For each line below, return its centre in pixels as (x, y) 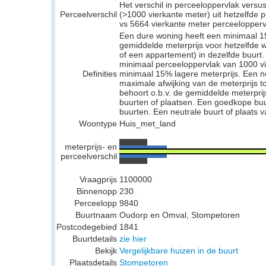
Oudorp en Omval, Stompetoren (180, 215)
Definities (100, 74)
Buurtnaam (96, 215)
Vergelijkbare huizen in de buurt (179, 251)
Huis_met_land (148, 123)
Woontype (98, 123)
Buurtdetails (95, 239)
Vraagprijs (98, 179)
